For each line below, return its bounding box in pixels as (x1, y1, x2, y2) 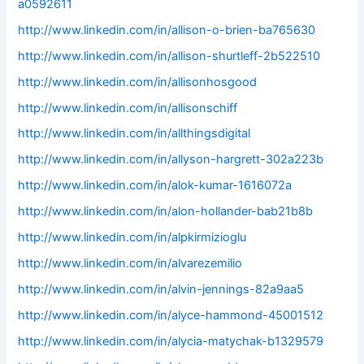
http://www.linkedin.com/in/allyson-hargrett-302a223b (18, 152, 324, 167)
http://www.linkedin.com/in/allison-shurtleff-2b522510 (18, 48, 321, 63)
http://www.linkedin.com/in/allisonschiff (18, 100, 238, 115)
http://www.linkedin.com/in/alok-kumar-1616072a (18, 178, 292, 193)
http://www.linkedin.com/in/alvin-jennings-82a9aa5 (18, 282, 305, 297)
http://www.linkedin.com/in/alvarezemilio (18, 256, 243, 271)
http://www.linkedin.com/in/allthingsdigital (18, 126, 251, 141)
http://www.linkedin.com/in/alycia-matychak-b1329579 (18, 333, 324, 349)
